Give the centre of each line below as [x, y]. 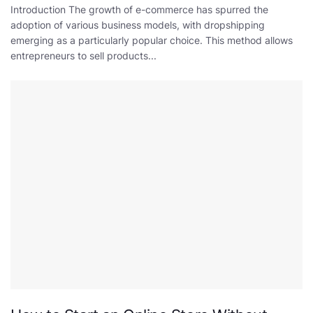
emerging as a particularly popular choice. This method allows [152, 40]
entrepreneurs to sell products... [83, 55]
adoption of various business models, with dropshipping [138, 24]
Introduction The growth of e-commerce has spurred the [139, 9]
